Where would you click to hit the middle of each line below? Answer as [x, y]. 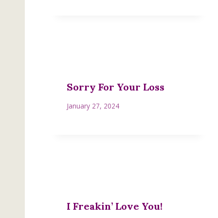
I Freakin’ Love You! [115, 206]
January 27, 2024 [93, 106]
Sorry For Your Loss [116, 87]
